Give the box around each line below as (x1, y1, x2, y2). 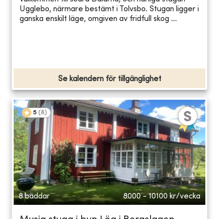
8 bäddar (19, 192, 50, 200)
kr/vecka (170, 192, 200, 200)
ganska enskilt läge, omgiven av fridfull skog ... (20, 15, 177, 23)
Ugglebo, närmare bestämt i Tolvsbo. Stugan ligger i (20, 5, 199, 14)
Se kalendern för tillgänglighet (58, 75, 161, 83)
